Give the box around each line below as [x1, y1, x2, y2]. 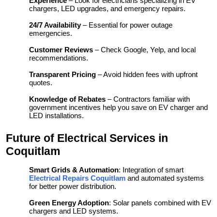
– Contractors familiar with [106, 95, 190, 104]
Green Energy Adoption [29, 199, 109, 207]
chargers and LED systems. [29, 207, 118, 216]
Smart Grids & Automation [29, 166, 119, 174]
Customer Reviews [29, 46, 93, 54]
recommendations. [29, 54, 88, 62]
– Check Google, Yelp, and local [93, 46, 196, 54]
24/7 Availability [29, 21, 81, 30]
